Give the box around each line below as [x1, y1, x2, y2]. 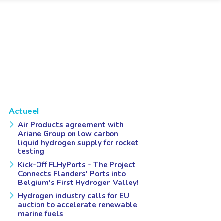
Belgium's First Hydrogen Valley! [17, 178, 139, 188]
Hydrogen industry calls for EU [17, 191, 129, 201]
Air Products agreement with [17, 120, 124, 130]
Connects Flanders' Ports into [17, 169, 126, 179]
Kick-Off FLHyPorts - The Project [17, 160, 136, 170]
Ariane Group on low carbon [17, 129, 118, 139]
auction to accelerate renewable [17, 200, 137, 210]
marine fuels [17, 209, 63, 219]
